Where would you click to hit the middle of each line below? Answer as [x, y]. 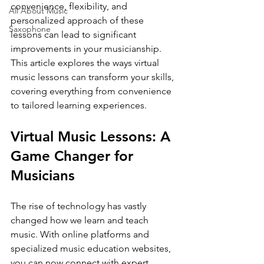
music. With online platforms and [81, 234]
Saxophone [30, 29]
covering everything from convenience [92, 91]
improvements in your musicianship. [87, 48]
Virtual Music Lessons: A [93, 136]
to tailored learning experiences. [79, 105]
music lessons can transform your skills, [93, 77]
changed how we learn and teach [81, 220]
